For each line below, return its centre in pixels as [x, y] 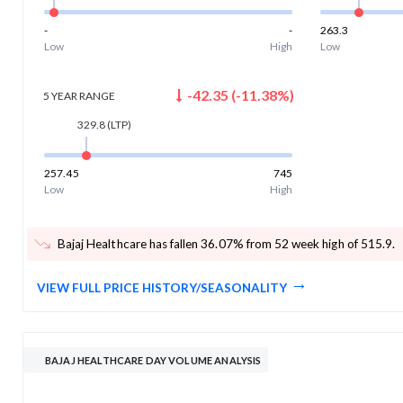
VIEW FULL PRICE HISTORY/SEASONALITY [162, 287]
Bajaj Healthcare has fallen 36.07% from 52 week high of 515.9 [225, 243]
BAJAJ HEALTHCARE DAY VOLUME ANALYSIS [153, 360]
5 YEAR [60, 95]
